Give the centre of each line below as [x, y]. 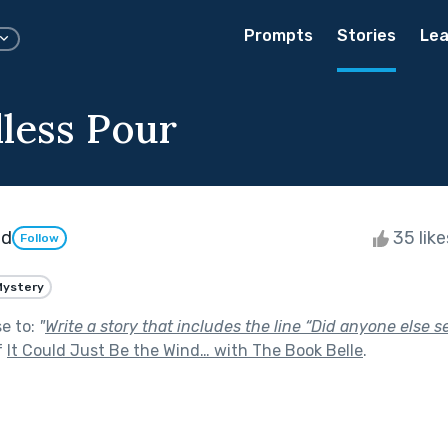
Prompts [278, 35]
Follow [39, 238]
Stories [366, 35]
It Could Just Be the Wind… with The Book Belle [185, 350]
